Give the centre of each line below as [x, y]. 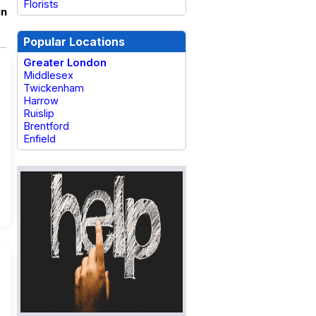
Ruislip [39, 114]
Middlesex [48, 75]
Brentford [46, 126]
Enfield [39, 139]
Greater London [65, 63]
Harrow [41, 101]
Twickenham [54, 88]
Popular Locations [74, 42]
